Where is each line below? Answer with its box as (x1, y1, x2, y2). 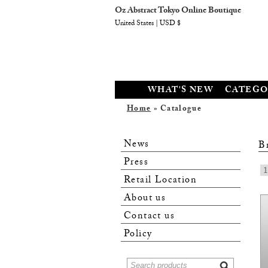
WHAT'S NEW (148, 84, 214, 98)
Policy (124, 227, 153, 243)
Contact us (124, 209, 175, 226)
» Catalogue (151, 103, 202, 116)
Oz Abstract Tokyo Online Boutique (115, 4, 241, 19)
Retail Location (124, 173, 197, 190)
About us (124, 191, 166, 208)
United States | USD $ (115, 18, 181, 30)
